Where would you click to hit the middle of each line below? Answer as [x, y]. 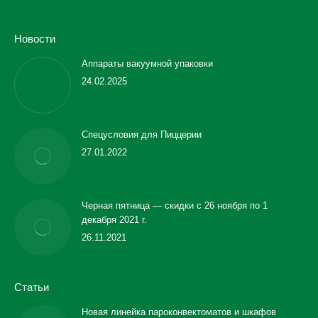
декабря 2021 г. [114, 220]
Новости [35, 39]
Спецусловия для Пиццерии [142, 135]
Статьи [32, 287]
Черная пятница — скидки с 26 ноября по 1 [175, 205]
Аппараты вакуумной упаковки [147, 64]
